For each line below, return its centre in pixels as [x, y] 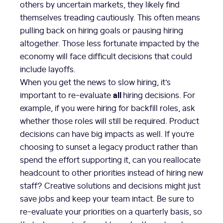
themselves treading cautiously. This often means [110, 17]
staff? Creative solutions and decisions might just [110, 185]
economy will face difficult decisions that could [106, 56]
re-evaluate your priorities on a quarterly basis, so [111, 211]
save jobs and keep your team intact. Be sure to [107, 198]
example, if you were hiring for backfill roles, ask [108, 108]
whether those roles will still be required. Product [110, 121]
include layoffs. [49, 69]
